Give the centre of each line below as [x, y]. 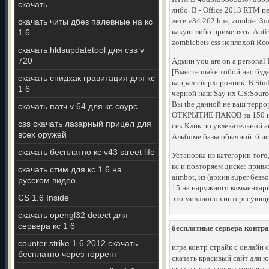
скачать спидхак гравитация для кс [86, 78]
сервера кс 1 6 [47, 226]
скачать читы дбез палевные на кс [85, 22]
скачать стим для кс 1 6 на [70, 169]
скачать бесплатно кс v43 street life [86, 152]
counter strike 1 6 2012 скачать [78, 243]
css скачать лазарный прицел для [85, 124]
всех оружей [42, 134]
